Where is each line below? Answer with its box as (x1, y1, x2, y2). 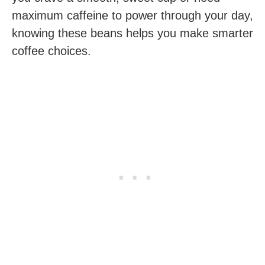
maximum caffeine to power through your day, (12, 9, 253, 22)
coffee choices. (12, 44, 91, 57)
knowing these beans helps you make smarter (12, 27, 253, 40)
